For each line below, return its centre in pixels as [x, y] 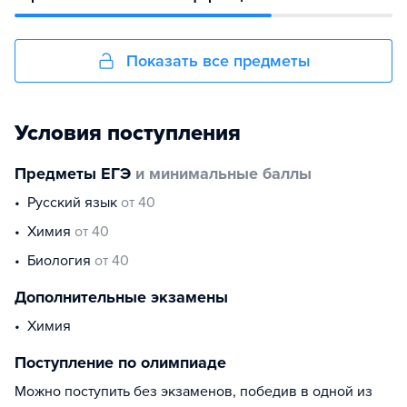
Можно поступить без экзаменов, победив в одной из [194, 392]
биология [65, 261]
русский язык [78, 203]
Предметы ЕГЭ [73, 174]
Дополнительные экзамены [121, 297]
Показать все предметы [218, 61]
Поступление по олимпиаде [120, 362]
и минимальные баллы [221, 174]
